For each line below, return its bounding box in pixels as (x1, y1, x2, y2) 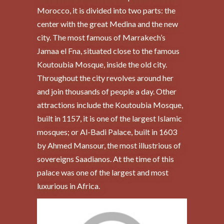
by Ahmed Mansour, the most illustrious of (37, 140, 181, 150)
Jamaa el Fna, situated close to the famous (37, 46, 179, 56)
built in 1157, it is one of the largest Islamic (37, 113, 182, 123)
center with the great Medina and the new (37, 19, 178, 29)
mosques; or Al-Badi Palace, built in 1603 (37, 127, 177, 137)
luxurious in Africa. (37, 181, 100, 191)
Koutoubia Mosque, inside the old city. (37, 59, 167, 69)
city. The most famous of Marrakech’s (37, 32, 165, 42)
